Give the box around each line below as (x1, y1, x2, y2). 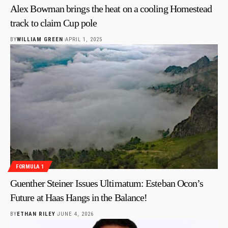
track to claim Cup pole (10, 17, 97, 29)
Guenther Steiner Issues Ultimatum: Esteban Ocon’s (10, 178, 204, 189)
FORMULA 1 (16, 163, 44, 170)
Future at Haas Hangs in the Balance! (10, 192, 148, 204)
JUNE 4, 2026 (57, 211, 94, 218)
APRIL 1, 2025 (65, 36, 102, 43)
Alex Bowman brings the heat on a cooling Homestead (10, 3, 212, 15)
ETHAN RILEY (17, 211, 56, 218)
